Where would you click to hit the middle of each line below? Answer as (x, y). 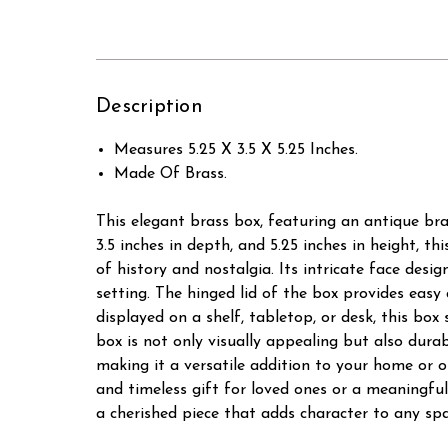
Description (149, 107)
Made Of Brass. (171, 174)
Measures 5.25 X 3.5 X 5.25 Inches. (236, 150)
